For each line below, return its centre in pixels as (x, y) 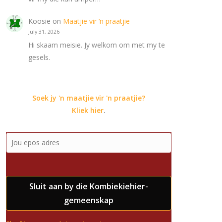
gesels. (39, 57)
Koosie (40, 21)
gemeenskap (88, 200)
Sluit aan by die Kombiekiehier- (88, 187)
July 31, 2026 (44, 32)
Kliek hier (87, 111)
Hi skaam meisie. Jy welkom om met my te (97, 45)
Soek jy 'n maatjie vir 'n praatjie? (88, 98)
